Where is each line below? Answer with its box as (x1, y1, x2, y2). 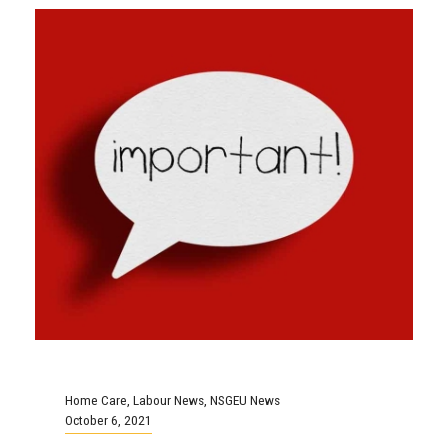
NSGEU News (210, 391, 280, 408)
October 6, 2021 (65, 411, 152, 428)
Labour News (133, 391, 204, 408)
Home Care (65, 391, 127, 408)
